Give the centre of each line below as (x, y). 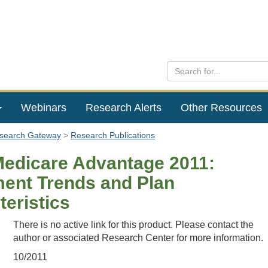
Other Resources (221, 108)
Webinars (43, 108)
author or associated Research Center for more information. (138, 238)
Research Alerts (123, 108)
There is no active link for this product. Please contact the (133, 225)
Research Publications (113, 135)
